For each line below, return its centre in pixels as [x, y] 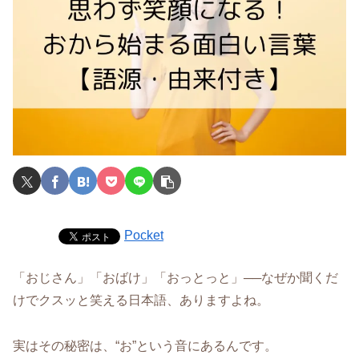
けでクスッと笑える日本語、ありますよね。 [141, 301]
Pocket [144, 236]
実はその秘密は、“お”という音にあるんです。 [145, 346]
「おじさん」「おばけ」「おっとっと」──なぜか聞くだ [175, 278]
